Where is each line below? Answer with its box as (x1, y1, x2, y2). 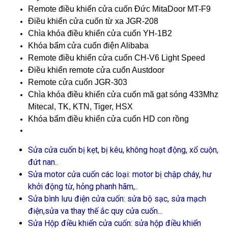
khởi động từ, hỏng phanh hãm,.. (28, 182, 138, 191)
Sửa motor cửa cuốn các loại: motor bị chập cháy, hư (28, 169, 212, 179)
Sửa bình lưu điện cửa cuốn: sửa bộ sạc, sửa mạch (28, 194, 206, 204)
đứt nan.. (28, 157, 58, 167)
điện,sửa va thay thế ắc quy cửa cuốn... (28, 206, 162, 216)
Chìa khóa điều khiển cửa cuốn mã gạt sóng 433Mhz (28, 90, 218, 99)
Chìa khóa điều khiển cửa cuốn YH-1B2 (28, 29, 172, 38)
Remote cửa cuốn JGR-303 (28, 78, 127, 87)
